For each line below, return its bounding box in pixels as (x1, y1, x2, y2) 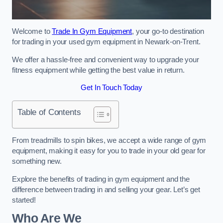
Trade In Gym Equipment (52, 27, 132, 36)
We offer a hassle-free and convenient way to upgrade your (12, 55, 199, 64)
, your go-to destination (132, 27, 204, 36)
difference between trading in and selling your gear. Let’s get (12, 185, 200, 194)
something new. (12, 157, 62, 166)
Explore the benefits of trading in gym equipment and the (12, 175, 190, 183)
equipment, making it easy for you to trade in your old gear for (12, 147, 206, 155)
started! (12, 196, 36, 204)
